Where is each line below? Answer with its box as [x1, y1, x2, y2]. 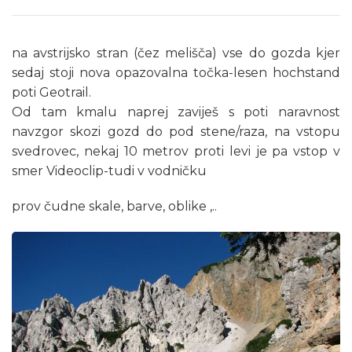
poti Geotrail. [12, 84, 91, 100]
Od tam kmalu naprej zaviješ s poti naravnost [12, 104, 340, 119]
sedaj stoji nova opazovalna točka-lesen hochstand [12, 64, 340, 80]
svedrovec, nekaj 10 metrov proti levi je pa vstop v [12, 143, 340, 159]
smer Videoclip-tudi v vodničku [12, 163, 207, 178]
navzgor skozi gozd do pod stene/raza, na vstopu [12, 123, 340, 139]
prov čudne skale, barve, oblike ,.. [12, 198, 217, 214]
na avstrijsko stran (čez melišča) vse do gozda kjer [12, 45, 340, 60]
